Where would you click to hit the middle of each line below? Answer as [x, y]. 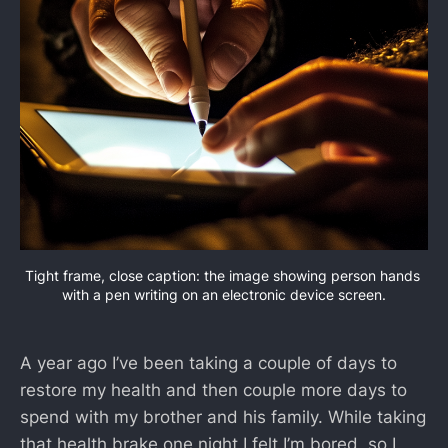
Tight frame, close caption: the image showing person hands [222, 275]
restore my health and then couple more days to [213, 389]
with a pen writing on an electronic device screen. [224, 294]
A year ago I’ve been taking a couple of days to [208, 362]
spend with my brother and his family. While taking [223, 416]
